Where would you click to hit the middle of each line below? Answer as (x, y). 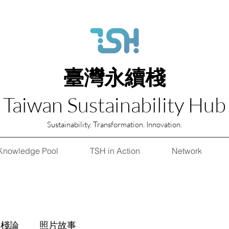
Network (187, 151)
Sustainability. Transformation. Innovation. (114, 124)
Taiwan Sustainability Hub (114, 105)
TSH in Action (115, 151)
